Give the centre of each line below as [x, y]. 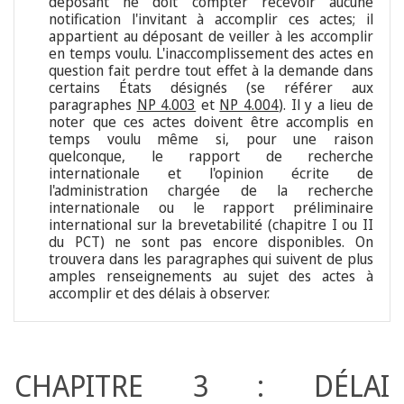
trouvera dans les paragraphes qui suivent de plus [211, 259]
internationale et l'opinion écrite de [211, 174]
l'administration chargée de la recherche [211, 191]
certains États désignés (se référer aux [211, 88]
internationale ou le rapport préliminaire [211, 208]
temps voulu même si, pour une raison [211, 139]
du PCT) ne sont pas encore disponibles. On [211, 242]
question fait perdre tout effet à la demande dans [211, 71]
